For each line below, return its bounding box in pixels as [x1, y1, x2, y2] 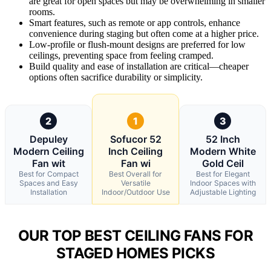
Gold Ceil [201, 157, 244, 169]
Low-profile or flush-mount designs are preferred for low [29, 39, 246, 50]
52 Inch [205, 132, 240, 145]
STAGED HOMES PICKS [56, 244, 215, 263]
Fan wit [31, 157, 65, 169]
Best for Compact [18, 169, 79, 178]
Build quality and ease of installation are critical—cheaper [29, 60, 249, 71]
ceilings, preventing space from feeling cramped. [29, 50, 214, 60]
